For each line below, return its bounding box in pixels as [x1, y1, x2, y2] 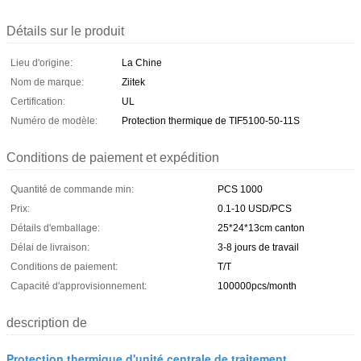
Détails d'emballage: [10, 222, 100, 234]
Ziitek [122, 76, 145, 88]
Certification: [10, 95, 65, 107]
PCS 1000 [218, 183, 263, 195]
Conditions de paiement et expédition [6, 150, 219, 164]
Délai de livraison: [10, 241, 89, 253]
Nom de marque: [10, 76, 84, 88]
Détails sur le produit [6, 23, 124, 38]
